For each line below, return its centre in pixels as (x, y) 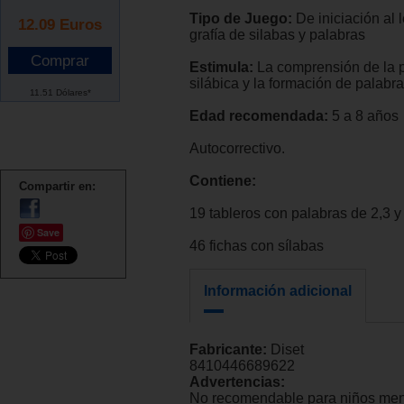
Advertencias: (237, 382)
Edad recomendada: (259, 116)
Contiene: (223, 181)
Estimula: (221, 68)
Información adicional (278, 291)
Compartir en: (57, 186)
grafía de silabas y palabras (277, 35)
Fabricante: (230, 350)
